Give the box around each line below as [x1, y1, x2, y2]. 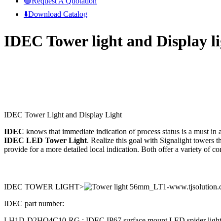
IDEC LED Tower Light [4, 136, 87, 145]
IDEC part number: [4, 199, 64, 208]
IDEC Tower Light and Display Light [4, 110, 122, 119]
